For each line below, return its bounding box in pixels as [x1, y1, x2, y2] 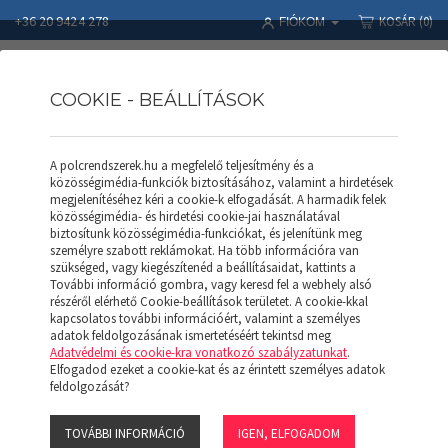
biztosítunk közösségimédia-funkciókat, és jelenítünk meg [50, 225, 362, 242]
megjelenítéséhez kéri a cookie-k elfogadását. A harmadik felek [50, 191, 386, 208]
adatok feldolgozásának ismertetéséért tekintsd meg [50, 327, 331, 344]
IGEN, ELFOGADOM [238, 425, 340, 442]
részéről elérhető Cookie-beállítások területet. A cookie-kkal [50, 293, 368, 310]
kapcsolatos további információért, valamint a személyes [50, 310, 360, 327]
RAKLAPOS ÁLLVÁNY [217, 166, 317, 182]
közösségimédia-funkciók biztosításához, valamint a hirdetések [50, 174, 393, 191]
